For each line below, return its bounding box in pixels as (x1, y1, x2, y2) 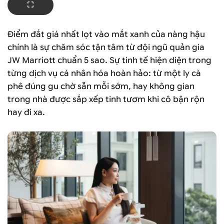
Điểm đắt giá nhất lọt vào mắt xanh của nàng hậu (7, 29, 205, 39)
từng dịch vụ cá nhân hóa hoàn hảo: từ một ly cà (7, 68, 201, 78)
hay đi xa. (7, 107, 45, 117)
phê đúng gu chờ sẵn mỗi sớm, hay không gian (7, 81, 194, 91)
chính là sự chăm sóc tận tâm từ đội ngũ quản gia (7, 42, 204, 52)
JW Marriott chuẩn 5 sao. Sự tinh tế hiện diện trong (7, 55, 211, 65)
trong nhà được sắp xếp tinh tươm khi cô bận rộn (7, 94, 204, 104)
